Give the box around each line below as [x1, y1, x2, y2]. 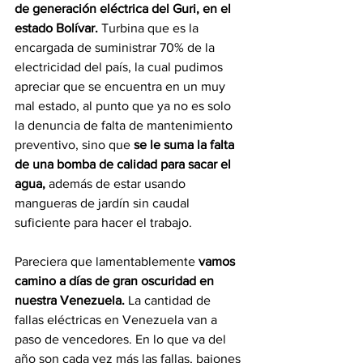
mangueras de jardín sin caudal [15, 196, 193, 211]
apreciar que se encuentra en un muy [15, 79, 228, 94]
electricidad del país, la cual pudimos [15, 60, 226, 75]
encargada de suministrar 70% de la [15, 41, 218, 55]
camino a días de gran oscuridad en [15, 274, 217, 288]
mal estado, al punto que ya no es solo [15, 99, 234, 113]
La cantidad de [125, 293, 214, 308]
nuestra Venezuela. [15, 293, 125, 308]
